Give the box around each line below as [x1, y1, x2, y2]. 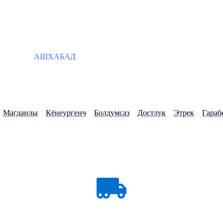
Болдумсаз [94, 109, 129, 117]
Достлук [137, 109, 166, 117]
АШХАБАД [32, 52, 76, 61]
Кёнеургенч [46, 109, 86, 117]
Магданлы [3, 109, 38, 117]
